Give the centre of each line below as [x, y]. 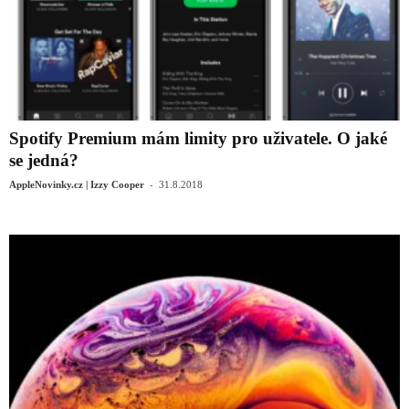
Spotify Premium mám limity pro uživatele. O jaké [198, 138]
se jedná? [44, 160]
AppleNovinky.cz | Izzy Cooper [77, 184]
